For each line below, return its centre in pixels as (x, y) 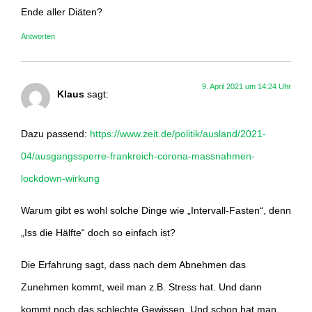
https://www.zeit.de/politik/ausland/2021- (178, 133)
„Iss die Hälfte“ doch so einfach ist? (98, 233)
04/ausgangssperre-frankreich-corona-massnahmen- (138, 156)
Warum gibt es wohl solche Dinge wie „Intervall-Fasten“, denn (156, 211)
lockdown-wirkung (60, 178)
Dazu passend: (55, 133)
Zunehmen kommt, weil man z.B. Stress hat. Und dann (141, 287)
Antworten (38, 37)
